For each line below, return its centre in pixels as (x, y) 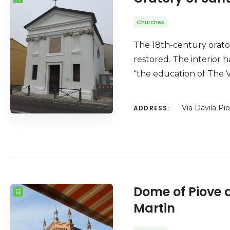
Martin (154, 208)
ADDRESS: (152, 108)
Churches (150, 22)
